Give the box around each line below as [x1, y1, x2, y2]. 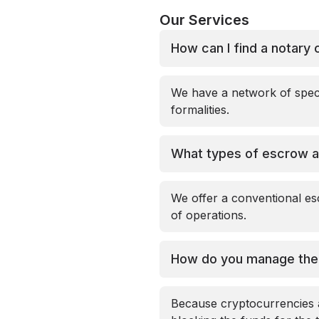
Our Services [159, 11, 249, 28]
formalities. [171, 103, 229, 117]
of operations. [171, 208, 246, 222]
